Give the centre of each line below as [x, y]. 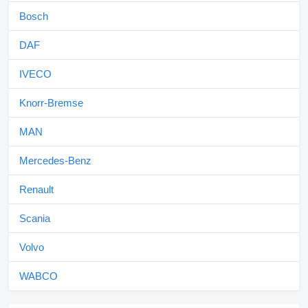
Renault [36, 189]
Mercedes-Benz [55, 161]
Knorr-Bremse [51, 103]
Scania [35, 218]
